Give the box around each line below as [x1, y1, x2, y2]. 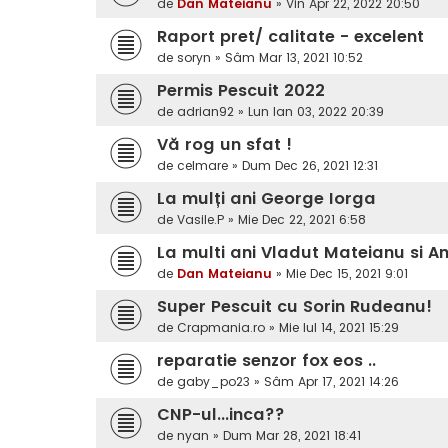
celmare [177, 157, 228, 175]
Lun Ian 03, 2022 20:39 [248, 103, 384, 121]
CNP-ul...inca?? [157, 403, 285, 427]
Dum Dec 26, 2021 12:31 [242, 157, 378, 175]
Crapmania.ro [177, 319, 265, 337]
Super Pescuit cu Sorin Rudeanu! [157, 295, 432, 319]
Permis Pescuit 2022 [157, 79, 325, 103]
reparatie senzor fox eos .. [157, 349, 376, 373]
